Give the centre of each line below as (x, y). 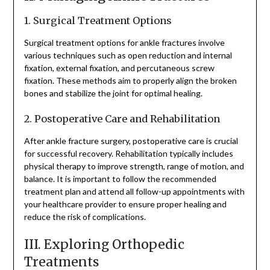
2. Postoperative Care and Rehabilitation (122, 119)
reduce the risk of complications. (85, 217)
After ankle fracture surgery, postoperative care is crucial (131, 141)
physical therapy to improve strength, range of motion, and (134, 166)
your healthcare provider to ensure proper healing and (125, 204)
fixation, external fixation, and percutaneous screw (119, 68)
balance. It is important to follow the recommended (120, 179)
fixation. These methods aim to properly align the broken (130, 81)
